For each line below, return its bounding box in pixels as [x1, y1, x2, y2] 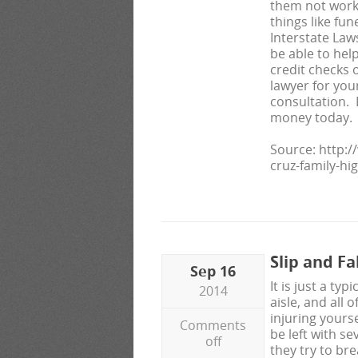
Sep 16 [190, 261, 236, 280]
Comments [180, 316, 246, 334]
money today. [270, 109, 352, 126]
